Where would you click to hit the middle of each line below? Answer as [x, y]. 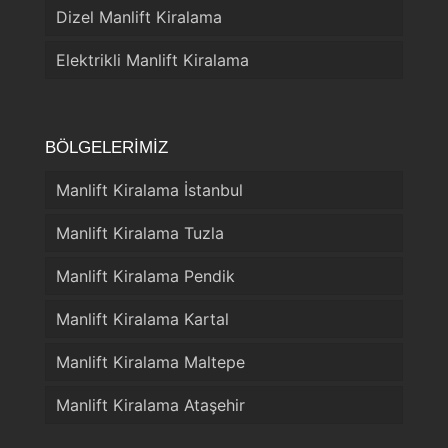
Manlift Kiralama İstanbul [149, 190]
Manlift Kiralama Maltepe [150, 362]
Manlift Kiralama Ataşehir [150, 405]
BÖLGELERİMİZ [106, 148]
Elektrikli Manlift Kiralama [152, 60]
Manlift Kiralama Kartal [142, 319]
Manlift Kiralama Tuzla [140, 233]
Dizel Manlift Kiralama [139, 17]
